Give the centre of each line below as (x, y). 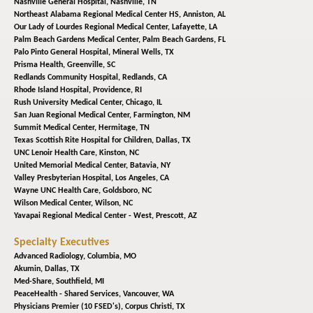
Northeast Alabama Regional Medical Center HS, (99, 15)
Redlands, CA (145, 78)
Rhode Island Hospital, (53, 90)
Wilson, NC (114, 204)
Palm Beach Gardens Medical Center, (78, 40)
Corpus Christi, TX (155, 307)
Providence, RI (117, 90)
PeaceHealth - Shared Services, (68, 294)
